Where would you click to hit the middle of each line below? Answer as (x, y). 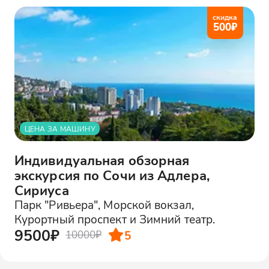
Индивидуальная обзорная (102, 160)
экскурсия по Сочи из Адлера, (112, 175)
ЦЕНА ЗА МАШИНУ (60, 128)
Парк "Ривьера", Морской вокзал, (104, 204)
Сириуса (41, 190)
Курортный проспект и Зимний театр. (115, 219)
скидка (225, 17)
